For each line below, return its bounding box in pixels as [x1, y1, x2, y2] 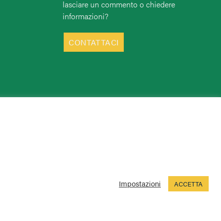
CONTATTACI [69, 36, 119, 48]
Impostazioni [119, 178, 161, 188]
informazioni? [63, 10, 109, 22]
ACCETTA [174, 179, 203, 188]
